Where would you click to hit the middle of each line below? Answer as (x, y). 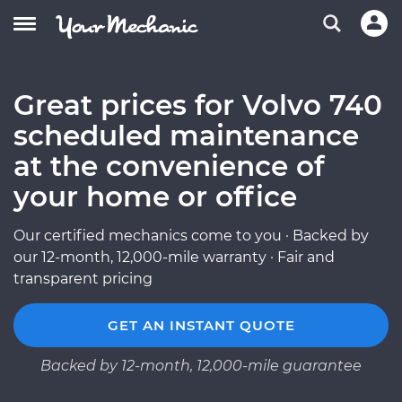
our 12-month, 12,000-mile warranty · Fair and (174, 257)
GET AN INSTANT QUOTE (201, 325)
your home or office (155, 197)
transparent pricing (83, 279)
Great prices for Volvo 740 (198, 105)
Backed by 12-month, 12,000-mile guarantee (201, 366)
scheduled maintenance (186, 135)
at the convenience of (169, 166)
